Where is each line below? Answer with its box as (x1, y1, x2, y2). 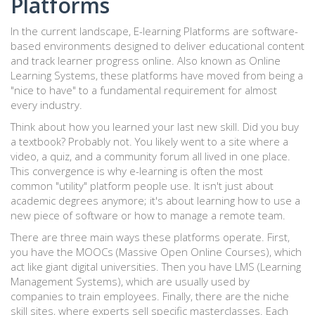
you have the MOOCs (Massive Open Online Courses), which (11, 245, 302, 259)
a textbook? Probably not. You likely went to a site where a (11, 134, 288, 149)
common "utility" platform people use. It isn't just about (11, 179, 274, 193)
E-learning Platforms (134, 24, 230, 39)
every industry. (11, 98, 82, 112)
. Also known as (172, 53, 249, 68)
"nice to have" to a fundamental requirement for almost (11, 83, 277, 98)
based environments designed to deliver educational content (11, 39, 304, 53)
